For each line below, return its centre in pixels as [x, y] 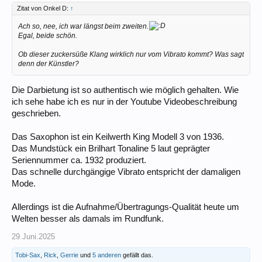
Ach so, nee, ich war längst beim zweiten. [83, 26]
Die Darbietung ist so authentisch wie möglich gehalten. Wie [125, 90]
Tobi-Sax [28, 255]
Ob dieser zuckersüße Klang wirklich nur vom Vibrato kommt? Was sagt [131, 54]
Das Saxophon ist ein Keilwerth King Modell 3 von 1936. [118, 137]
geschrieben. [36, 113]
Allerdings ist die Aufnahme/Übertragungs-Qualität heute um [125, 207]
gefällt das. [137, 255]
